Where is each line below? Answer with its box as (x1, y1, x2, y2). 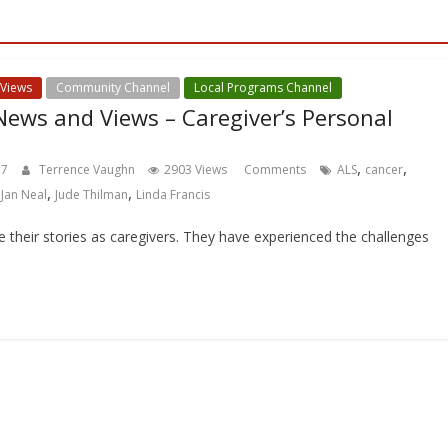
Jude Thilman (55, 185, 128, 203)
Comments (241, 160, 306, 178)
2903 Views (164, 160, 227, 178)
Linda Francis (136, 185, 210, 203)
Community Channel (56, 78, 170, 96)
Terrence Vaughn (39, 160, 138, 178)
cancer (365, 160, 403, 178)
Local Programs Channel (194, 78, 332, 96)
